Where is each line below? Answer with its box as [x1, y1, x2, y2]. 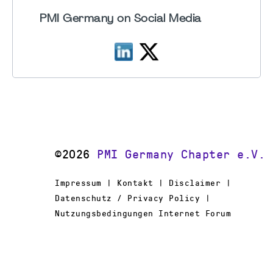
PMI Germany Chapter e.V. [97, 147, 265, 161]
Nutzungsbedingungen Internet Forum [55, 208, 231, 218]
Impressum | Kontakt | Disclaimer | [55, 177, 231, 188]
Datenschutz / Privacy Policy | [55, 193, 210, 203]
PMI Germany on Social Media [40, 13, 202, 24]
